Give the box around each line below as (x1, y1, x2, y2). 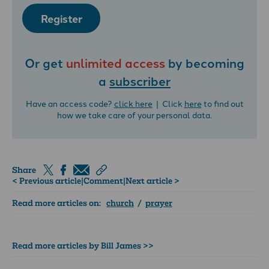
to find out (201, 97, 244, 109)
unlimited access (66, 53, 165, 72)
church (106, 197, 134, 208)
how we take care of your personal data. (57, 108, 212, 121)
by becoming (165, 53, 244, 72)
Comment (83, 175, 123, 186)
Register (40, 11, 82, 26)
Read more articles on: (12, 197, 106, 208)
